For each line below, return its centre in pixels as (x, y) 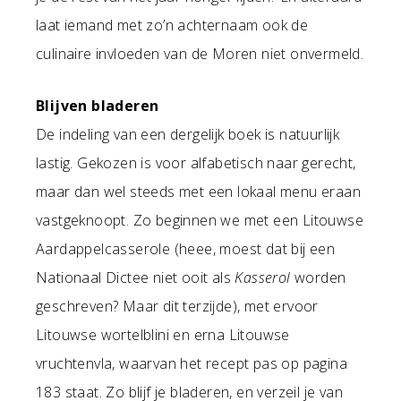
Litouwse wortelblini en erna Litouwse (163, 335)
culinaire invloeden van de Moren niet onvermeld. (200, 54)
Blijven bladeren (98, 106)
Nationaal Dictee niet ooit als (136, 277)
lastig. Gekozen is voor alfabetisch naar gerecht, (196, 163)
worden (318, 277)
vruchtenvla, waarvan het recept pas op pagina (192, 363)
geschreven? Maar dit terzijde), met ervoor (177, 306)
